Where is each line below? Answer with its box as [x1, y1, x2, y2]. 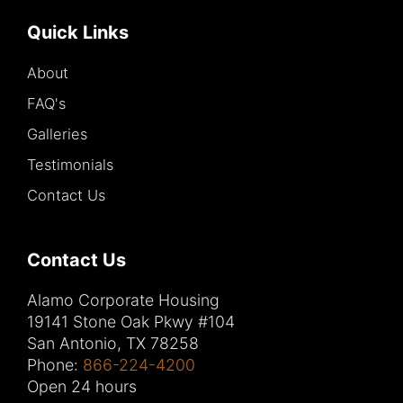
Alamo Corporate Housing [27, 290, 219, 309]
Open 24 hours [27, 376, 137, 396]
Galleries [27, 124, 87, 143]
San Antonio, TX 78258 [27, 333, 199, 353]
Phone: [27, 354, 83, 374]
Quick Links [27, 21, 129, 43]
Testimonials [27, 155, 113, 174]
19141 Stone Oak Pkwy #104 [27, 311, 235, 331]
